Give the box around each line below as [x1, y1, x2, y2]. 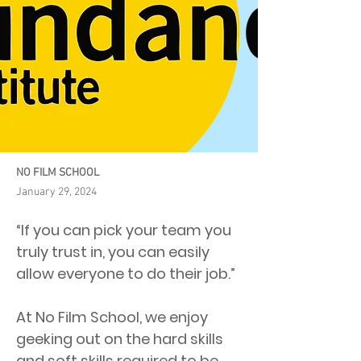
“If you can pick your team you [16, 220, 231, 240]
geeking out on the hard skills [16, 329, 223, 349]
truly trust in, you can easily [16, 242, 210, 262]
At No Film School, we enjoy [16, 307, 208, 327]
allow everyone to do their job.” [16, 263, 235, 284]
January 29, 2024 [16, 185, 97, 199]
